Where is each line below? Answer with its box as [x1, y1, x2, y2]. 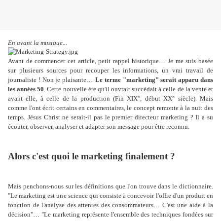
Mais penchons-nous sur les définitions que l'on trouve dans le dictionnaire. [8, 183, 213, 190]
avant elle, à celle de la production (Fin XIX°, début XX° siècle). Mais [8, 95, 213, 103]
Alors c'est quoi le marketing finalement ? [8, 151, 175, 162]
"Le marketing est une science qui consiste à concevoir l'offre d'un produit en [8, 192, 213, 200]
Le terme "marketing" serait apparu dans [95, 76, 214, 84]
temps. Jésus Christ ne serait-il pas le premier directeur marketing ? [8, 113, 193, 121]
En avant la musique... [8, 39, 69, 47]
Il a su [193, 113, 214, 121]
